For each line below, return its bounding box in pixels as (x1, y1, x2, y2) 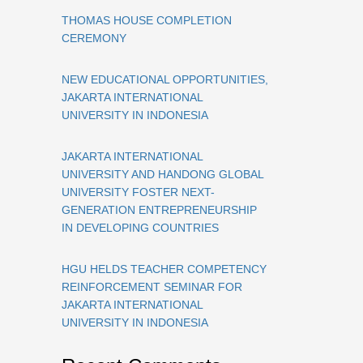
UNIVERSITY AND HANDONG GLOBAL (62, 168, 263, 181)
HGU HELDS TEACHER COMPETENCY (62, 263, 267, 275)
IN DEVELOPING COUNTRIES (62, 221, 219, 234)
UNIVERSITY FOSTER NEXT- (62, 186, 215, 199)
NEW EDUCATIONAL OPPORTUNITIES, (62, 73, 268, 86)
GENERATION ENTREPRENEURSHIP (62, 203, 257, 216)
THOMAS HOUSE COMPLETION (62, 14, 232, 27)
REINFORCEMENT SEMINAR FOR (62, 280, 242, 293)
